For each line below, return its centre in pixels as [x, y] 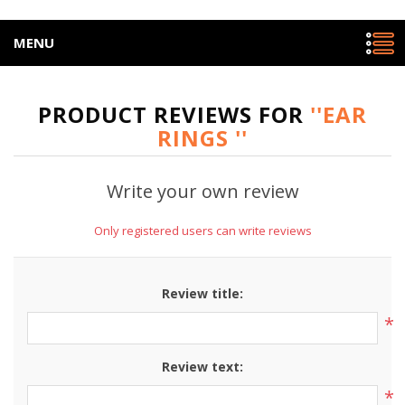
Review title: [202, 293]
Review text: [202, 367]
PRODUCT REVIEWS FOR [174, 114]
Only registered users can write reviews [202, 231]
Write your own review [202, 191]
